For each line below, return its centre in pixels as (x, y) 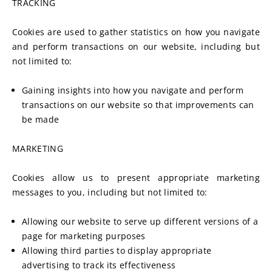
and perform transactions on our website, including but (136, 46)
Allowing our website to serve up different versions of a (140, 221)
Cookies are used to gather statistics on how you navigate (136, 32)
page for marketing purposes (84, 236)
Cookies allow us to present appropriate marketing (136, 178)
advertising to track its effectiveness (99, 265)
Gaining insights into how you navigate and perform (133, 90)
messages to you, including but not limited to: (110, 192)
